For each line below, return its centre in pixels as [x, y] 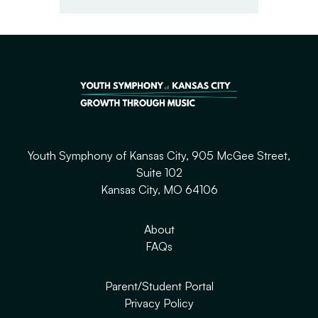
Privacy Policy [159, 303]
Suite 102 [159, 173]
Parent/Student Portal [159, 286]
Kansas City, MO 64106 [159, 190]
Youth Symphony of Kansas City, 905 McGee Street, [159, 156]
